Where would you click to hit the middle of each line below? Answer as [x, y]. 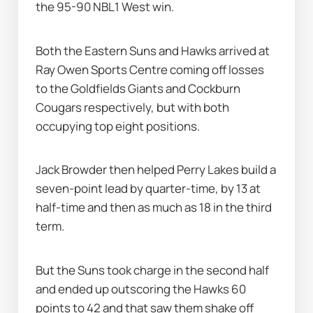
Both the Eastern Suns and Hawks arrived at [153, 50]
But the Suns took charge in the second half [153, 270]
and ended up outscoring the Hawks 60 [141, 289]
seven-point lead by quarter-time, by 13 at [148, 188]
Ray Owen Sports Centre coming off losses [150, 69]
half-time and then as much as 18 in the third [154, 207]
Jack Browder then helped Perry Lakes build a [156, 169]
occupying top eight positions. [118, 126]
